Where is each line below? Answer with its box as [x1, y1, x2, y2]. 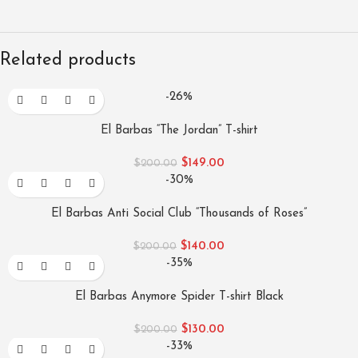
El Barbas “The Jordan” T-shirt [100, 125, 258, 137]
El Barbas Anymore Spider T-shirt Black [74, 291, 284, 304]
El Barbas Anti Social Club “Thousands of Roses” [51, 208, 307, 221]
